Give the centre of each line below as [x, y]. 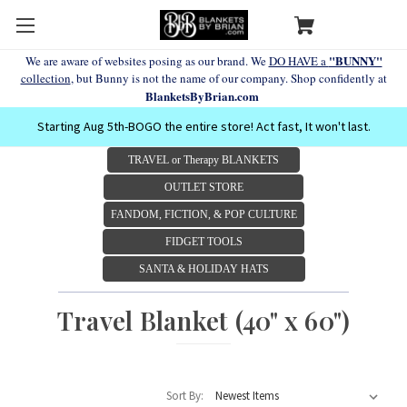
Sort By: [185, 395]
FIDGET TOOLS [203, 241]
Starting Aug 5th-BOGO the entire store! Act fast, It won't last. [203, 126]
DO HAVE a [298, 61]
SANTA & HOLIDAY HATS [203, 268]
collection [45, 78]
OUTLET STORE [203, 187]
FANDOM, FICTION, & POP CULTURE [203, 214]
